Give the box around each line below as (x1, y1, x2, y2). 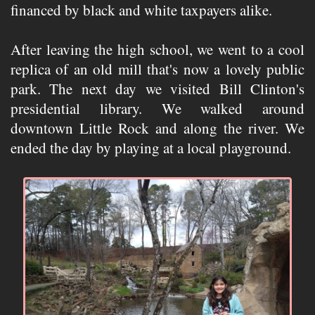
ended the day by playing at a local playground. (11, 137, 291, 157)
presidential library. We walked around (11, 98, 304, 118)
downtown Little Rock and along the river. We (11, 117, 304, 138)
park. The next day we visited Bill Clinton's (11, 78, 304, 98)
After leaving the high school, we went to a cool (11, 39, 304, 59)
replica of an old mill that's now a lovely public (11, 58, 304, 79)
